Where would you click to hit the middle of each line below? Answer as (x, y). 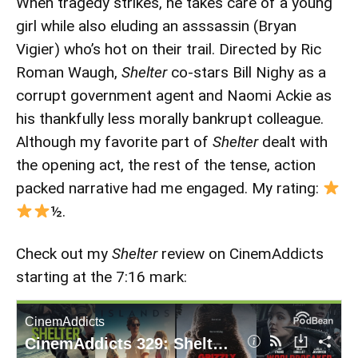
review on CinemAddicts (243, 253)
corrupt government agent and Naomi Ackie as (174, 95)
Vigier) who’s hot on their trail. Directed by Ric (169, 49)
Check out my (64, 253)
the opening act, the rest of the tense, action (166, 165)
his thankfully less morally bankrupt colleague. (170, 118)
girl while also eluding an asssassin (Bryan (156, 26)
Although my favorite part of (114, 141)
